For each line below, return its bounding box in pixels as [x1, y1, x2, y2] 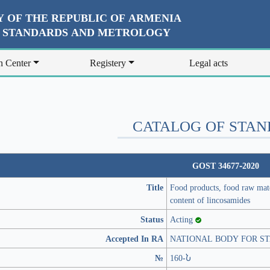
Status [140, 213, 163, 225]
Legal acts [189, 56, 228, 69]
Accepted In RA [105, 233, 163, 244]
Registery [90, 56, 127, 69]
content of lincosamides [170, 194, 250, 206]
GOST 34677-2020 [192, 160, 259, 171]
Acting [170, 213, 195, 225]
